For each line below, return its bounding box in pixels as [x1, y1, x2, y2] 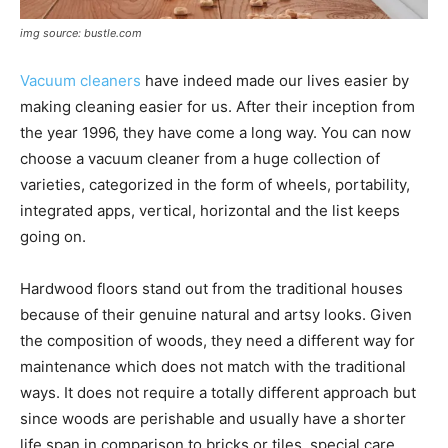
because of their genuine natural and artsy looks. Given [20, 304, 412, 324]
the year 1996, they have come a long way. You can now [20, 122, 411, 142]
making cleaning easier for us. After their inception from [20, 96, 415, 116]
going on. [20, 226, 86, 246]
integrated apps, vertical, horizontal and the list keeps [20, 200, 400, 220]
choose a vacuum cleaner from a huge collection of [20, 148, 380, 168]
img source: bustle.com [20, 25, 142, 40]
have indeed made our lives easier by [141, 70, 409, 90]
